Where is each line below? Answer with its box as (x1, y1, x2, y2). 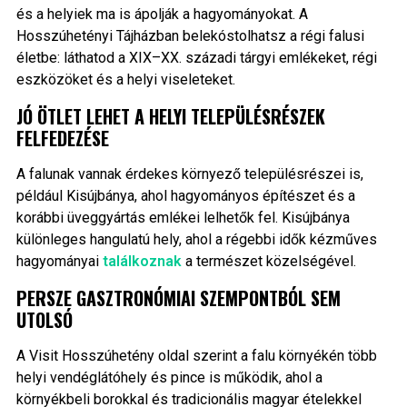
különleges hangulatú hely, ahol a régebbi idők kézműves (15, 231, 377, 249)
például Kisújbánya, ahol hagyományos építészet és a (15, 187, 355, 205)
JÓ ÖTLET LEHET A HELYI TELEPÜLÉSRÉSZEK (15, 103, 325, 131)
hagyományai (15, 253, 103, 271)
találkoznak (102, 253, 182, 271)
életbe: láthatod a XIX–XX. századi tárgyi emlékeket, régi (15, 49, 377, 67)
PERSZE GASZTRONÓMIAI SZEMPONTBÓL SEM (15, 284, 341, 313)
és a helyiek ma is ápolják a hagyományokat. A (15, 5, 308, 24)
